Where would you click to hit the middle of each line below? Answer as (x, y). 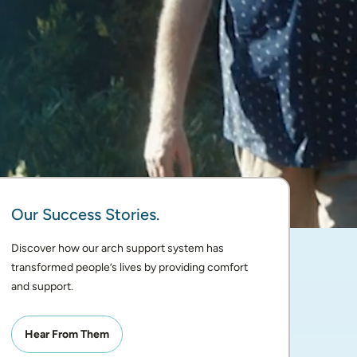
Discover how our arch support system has (118, 248)
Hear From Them (67, 334)
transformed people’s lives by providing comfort (130, 267)
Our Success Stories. (86, 214)
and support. (44, 286)
